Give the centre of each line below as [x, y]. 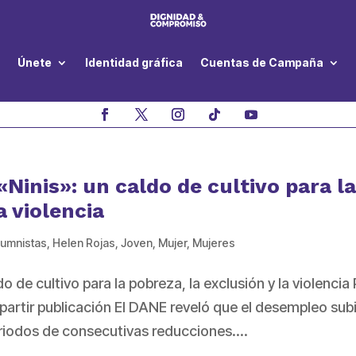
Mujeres [214, 243]
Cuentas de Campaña [262, 63]
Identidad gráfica [134, 63]
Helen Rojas [84, 243]
